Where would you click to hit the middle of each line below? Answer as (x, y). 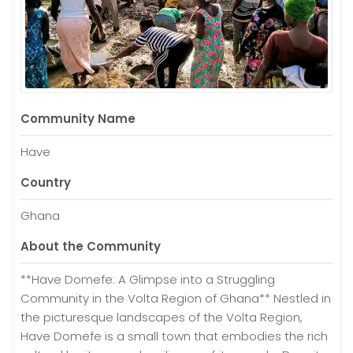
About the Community (91, 246)
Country (46, 182)
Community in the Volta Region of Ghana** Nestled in (176, 298)
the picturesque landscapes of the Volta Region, (162, 317)
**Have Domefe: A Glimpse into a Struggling (148, 279)
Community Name (78, 118)
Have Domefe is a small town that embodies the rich (174, 336)
